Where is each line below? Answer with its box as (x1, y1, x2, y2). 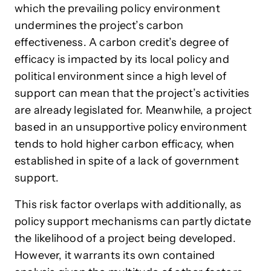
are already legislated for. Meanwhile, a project (15, 103, 252, 117)
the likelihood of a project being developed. (15, 231, 236, 245)
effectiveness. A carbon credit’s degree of (15, 35, 229, 49)
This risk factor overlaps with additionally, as (15, 197, 242, 211)
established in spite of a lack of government (15, 154, 239, 168)
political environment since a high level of (15, 69, 227, 83)
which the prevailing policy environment (15, 1, 220, 15)
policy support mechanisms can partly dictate (15, 214, 251, 228)
